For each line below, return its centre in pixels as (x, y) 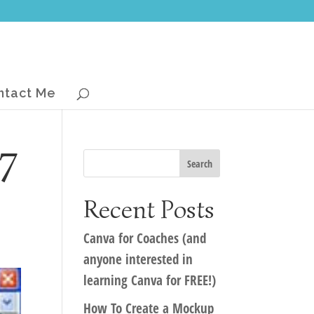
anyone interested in (138, 259)
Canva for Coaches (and (145, 238)
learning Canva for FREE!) (150, 280)
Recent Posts (149, 209)
